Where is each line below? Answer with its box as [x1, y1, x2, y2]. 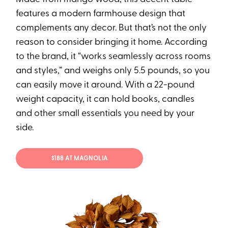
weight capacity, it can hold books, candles [16, 94, 195, 104]
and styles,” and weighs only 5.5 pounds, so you [16, 66, 210, 76]
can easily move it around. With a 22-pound [16, 80, 195, 90]
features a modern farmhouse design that [16, 9, 186, 19]
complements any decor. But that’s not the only [16, 23, 207, 33]
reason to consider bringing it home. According [16, 37, 208, 47]
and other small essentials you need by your [16, 108, 195, 119]
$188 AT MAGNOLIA [51, 156, 108, 162]
